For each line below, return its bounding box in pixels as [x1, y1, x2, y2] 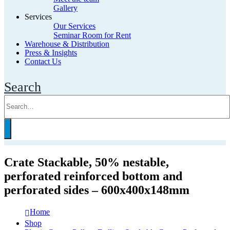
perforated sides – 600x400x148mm [4, 183, 189, 197]
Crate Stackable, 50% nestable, [4, 155, 169, 169]
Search [4, 80, 41, 94]
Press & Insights [25, 48, 77, 57]
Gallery [53, 4, 78, 12]
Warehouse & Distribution [25, 40, 109, 48]
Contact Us [25, 57, 61, 66]
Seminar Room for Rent [53, 31, 131, 40]
